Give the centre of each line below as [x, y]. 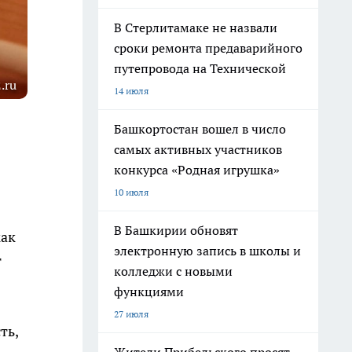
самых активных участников [198, 149]
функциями [149, 291]
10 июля [131, 192]
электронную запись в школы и [207, 251]
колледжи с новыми [173, 271]
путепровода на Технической [200, 68]
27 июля [131, 314]
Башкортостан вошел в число [200, 129]
